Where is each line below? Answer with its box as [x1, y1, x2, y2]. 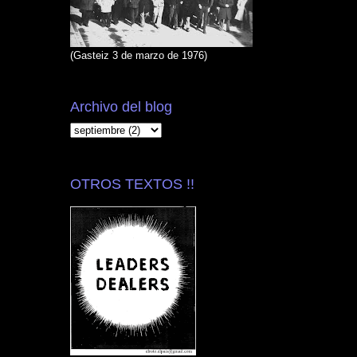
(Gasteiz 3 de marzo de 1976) [70, 49, 207, 61]
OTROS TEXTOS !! [70, 176, 194, 193]
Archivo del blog [70, 99, 172, 116]
